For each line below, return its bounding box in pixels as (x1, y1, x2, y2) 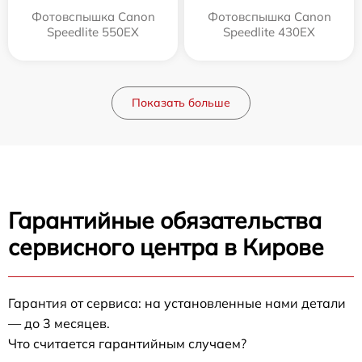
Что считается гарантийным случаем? (8, 335, 246, 351)
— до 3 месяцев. (8, 315, 110, 331)
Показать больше (132, 95, 230, 110)
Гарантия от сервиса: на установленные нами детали (8, 295, 346, 311)
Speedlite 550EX (47, 24, 139, 40)
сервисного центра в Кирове (8, 233, 324, 261)
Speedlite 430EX (223, 24, 315, 40)
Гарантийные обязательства (8, 206, 322, 234)
